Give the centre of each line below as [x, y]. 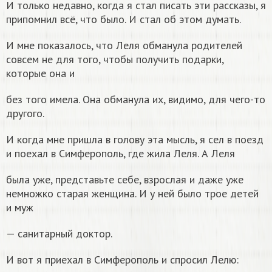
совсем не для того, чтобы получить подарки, [115, 59]
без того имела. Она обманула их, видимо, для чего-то [136, 99]
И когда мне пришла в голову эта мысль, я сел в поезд [135, 139]
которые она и [40, 73]
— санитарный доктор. [59, 233]
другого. [25, 113]
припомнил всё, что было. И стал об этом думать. [124, 19]
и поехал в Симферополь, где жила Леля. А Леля [121, 153]
